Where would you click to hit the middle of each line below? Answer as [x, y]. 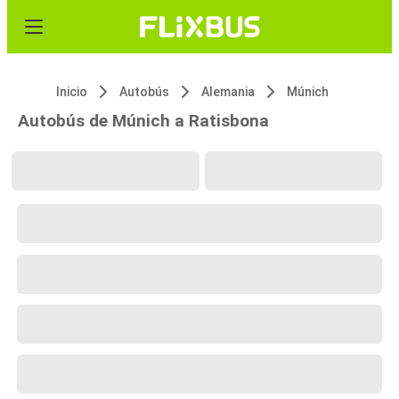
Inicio [72, 92]
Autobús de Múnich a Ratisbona [143, 121]
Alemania [228, 92]
